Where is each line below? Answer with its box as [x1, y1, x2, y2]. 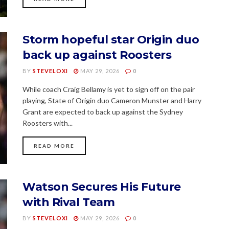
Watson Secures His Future [22, 179, 181, 194]
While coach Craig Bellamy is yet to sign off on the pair [22, 85, 195, 94]
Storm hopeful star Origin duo [22, 33, 199, 47]
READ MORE [34, 143, 75, 149]
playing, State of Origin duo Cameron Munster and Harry [22, 96, 201, 105]
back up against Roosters [22, 48, 172, 62]
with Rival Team [22, 195, 115, 209]
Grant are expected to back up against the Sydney [22, 107, 183, 117]
